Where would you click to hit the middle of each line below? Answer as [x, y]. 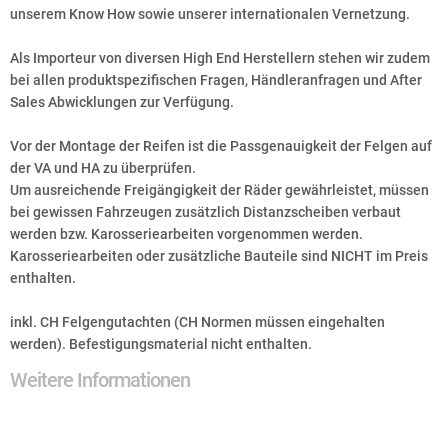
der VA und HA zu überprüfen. [103, 168]
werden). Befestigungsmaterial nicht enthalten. [161, 344]
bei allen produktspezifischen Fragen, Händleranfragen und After [216, 80]
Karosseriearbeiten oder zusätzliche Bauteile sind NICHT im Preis [219, 256]
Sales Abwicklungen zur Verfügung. [122, 102]
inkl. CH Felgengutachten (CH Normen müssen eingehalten [197, 322]
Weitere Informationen [100, 380]
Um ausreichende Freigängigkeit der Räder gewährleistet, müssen [219, 190]
